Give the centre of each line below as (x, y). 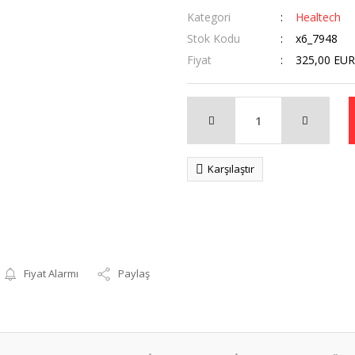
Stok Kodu (214, 38)
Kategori (209, 17)
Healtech (318, 17)
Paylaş (134, 273)
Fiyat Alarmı (52, 273)
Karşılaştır (231, 169)
